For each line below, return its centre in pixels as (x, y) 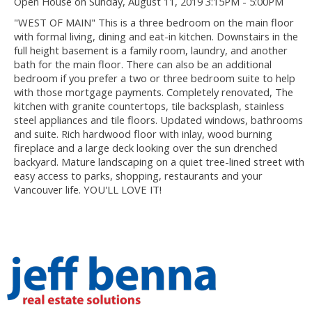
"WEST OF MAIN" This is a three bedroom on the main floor (154, 23)
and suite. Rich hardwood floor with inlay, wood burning (143, 134)
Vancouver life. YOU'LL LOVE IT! (88, 190)
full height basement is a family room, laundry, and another (151, 50)
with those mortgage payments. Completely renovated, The (154, 92)
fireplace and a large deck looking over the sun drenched (146, 148)
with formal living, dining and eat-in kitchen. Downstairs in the (156, 37)
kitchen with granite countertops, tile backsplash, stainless (149, 106)
